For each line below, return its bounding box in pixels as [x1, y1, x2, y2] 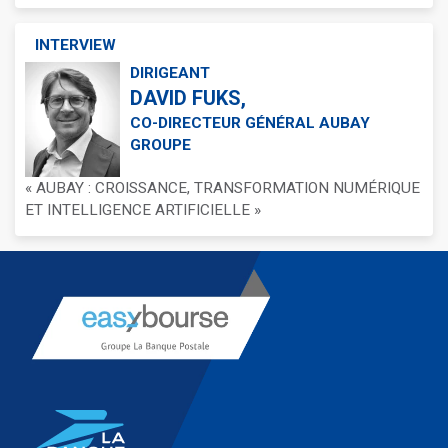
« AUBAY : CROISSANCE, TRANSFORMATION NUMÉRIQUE [25, 179, 420, 197]
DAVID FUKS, [130, 86, 246, 110]
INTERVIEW [35, 36, 116, 54]
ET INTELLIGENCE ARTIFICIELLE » [25, 201, 261, 219]
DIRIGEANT [130, 64, 210, 82]
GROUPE [130, 136, 191, 154]
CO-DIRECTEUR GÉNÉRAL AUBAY [130, 114, 370, 132]
